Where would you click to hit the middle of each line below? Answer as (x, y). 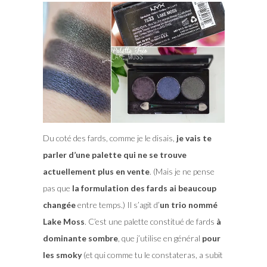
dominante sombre (80, 238)
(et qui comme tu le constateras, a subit (152, 254)
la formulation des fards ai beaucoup (144, 188)
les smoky (62, 254)
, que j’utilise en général (160, 238)
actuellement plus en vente (96, 171)
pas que (57, 188)
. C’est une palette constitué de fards (150, 221)
